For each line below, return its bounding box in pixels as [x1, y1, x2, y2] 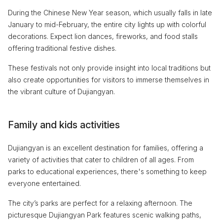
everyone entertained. [8, 179, 81, 187]
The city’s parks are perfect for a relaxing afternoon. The [8, 198, 192, 207]
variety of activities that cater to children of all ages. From [8, 155, 194, 164]
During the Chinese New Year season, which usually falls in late [8, 8, 212, 17]
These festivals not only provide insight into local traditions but [8, 63, 211, 72]
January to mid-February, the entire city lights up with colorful [8, 20, 206, 29]
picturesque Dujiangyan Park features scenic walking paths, [8, 210, 201, 219]
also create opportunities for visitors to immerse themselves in [8, 75, 209, 84]
